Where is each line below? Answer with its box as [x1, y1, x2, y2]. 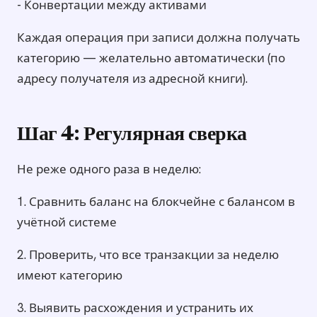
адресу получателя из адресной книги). [17, 71, 248, 87]
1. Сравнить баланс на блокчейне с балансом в [17, 194, 295, 210]
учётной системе [17, 214, 117, 231]
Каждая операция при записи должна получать [17, 30, 300, 46]
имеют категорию [17, 267, 122, 284]
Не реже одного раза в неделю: [17, 161, 201, 178]
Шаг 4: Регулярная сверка [17, 125, 247, 146]
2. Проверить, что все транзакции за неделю [17, 247, 279, 263]
